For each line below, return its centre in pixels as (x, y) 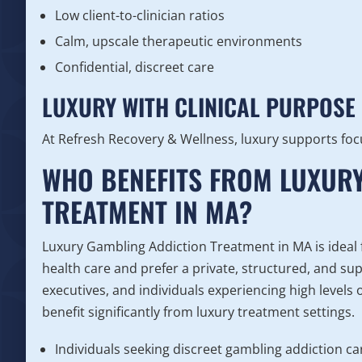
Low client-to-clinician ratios (140, 16)
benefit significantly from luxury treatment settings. (198, 312)
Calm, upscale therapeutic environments (179, 42)
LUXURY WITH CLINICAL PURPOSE (199, 107)
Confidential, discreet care (135, 67)
